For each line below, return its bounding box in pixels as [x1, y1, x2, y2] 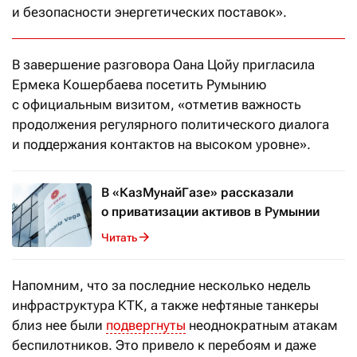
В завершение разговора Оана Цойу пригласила [12, 57, 315, 73]
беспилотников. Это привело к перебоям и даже [12, 337, 316, 354]
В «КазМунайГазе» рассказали [101, 185, 293, 201]
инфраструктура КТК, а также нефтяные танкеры [12, 297, 319, 314]
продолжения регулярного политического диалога [12, 116, 329, 133]
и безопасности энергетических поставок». [12, 4, 287, 21]
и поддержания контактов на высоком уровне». [12, 136, 311, 153]
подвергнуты [106, 317, 186, 334]
